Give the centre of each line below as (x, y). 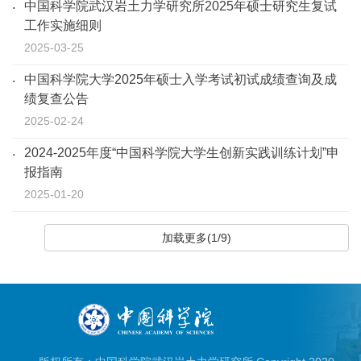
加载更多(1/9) (197, 237)
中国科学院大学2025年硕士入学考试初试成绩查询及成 (180, 79)
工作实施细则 (63, 25)
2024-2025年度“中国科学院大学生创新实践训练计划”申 (182, 152)
